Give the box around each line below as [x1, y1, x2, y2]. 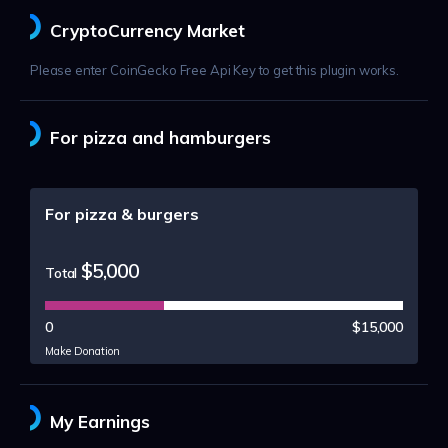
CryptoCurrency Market [49, 20, 245, 42]
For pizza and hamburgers [49, 127, 271, 149]
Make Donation [45, 343, 120, 358]
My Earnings [49, 410, 150, 432]
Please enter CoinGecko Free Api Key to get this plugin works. [30, 62, 399, 79]
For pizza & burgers [45, 204, 199, 225]
